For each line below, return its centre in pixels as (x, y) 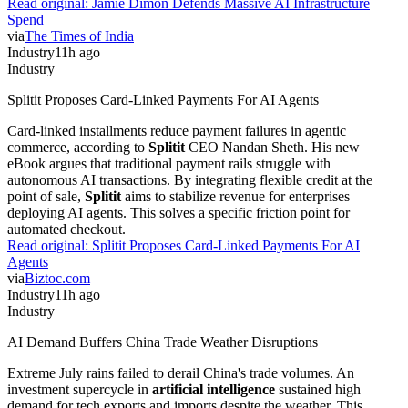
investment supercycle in (80, 389)
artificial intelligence (214, 389)
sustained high (318, 389)
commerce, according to (78, 147)
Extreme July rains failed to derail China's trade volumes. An (181, 372)
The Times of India (79, 36)
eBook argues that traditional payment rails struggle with (169, 163)
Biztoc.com (57, 278)
